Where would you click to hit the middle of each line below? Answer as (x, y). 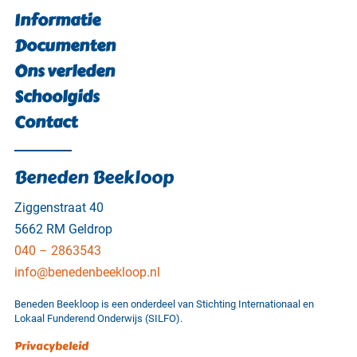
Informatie (57, 21)
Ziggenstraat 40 (59, 208)
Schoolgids (57, 97)
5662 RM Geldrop (63, 229)
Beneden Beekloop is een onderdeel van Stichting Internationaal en (164, 304)
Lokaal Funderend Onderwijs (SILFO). (98, 319)
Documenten (65, 46)
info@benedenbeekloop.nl (87, 273)
